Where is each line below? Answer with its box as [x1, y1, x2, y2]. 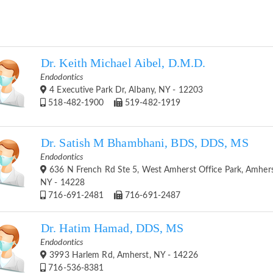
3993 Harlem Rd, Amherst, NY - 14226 [47, 250, 198, 260]
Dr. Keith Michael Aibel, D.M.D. [41, 56, 206, 69]
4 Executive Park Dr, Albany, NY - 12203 [47, 85, 204, 94]
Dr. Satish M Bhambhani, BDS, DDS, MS [41, 136, 249, 149]
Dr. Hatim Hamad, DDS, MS [41, 221, 184, 235]
